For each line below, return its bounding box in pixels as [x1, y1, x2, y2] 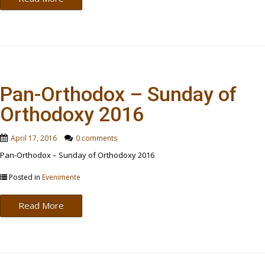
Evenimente [42, 172, 80, 182]
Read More [18, 199, 64, 211]
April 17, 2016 [11, 132, 57, 143]
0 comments [76, 132, 117, 143]
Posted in [7, 172, 42, 182]
